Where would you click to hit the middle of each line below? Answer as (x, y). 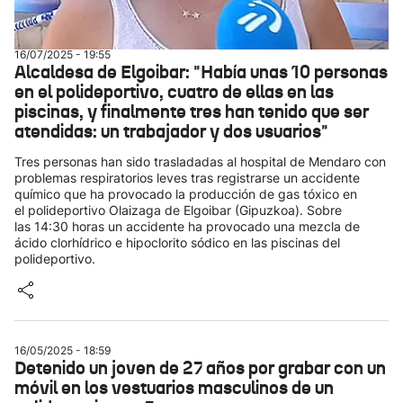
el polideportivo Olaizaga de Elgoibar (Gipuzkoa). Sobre (178, 210)
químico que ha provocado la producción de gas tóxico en (186, 194)
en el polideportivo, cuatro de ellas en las (174, 92)
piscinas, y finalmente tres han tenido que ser (192, 112)
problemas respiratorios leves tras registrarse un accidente (187, 178)
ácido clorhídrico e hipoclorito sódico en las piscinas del (177, 242)
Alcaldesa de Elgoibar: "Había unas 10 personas (201, 72)
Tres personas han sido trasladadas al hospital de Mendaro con (200, 161)
